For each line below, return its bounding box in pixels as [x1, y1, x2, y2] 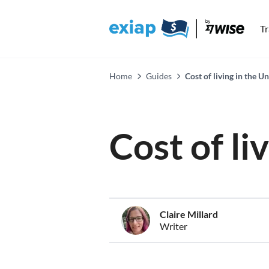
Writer [160, 220, 187, 232]
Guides [145, 71, 172, 81]
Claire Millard [160, 208, 218, 220]
